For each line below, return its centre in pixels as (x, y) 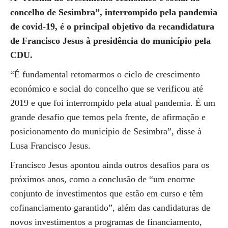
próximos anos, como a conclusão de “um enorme (103, 179)
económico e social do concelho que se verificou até (107, 89)
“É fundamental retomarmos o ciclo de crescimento (105, 74)
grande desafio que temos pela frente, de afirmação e (108, 117)
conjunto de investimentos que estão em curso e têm (107, 193)
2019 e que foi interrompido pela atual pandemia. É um (113, 103)
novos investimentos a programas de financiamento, (106, 222)
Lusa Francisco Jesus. (50, 146)
